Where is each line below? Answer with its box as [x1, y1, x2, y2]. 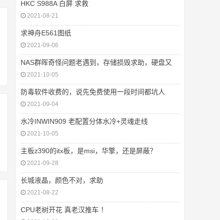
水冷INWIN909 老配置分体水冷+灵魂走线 [21, 117, 148, 125]
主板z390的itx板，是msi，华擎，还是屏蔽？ [21, 147, 157, 155]
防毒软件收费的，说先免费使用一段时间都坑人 [21, 88, 165, 96]
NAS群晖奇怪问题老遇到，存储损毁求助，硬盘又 [21, 58, 172, 66]
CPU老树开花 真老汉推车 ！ [21, 206, 108, 214]
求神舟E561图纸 [21, 29, 71, 37]
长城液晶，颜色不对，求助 [21, 176, 103, 184]
